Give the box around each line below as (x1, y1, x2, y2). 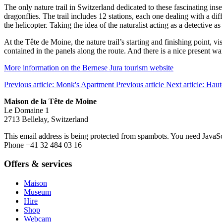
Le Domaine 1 (4, 106, 49, 114)
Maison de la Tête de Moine (4, 97, 97, 106)
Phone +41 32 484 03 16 (4, 140, 82, 149)
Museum (24, 188, 51, 197)
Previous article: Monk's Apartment (4, 80, 116, 89)
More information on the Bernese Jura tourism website (4, 63, 173, 72)
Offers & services (4, 159, 72, 169)
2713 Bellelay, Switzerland (4, 114, 88, 123)
